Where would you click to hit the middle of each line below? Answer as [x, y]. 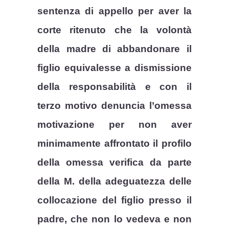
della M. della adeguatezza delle [114, 181]
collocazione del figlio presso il [114, 200]
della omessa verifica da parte [114, 163]
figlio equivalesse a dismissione [114, 68]
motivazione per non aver [114, 125]
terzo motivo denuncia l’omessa [114, 106]
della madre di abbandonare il [114, 49]
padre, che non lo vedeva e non [114, 219]
